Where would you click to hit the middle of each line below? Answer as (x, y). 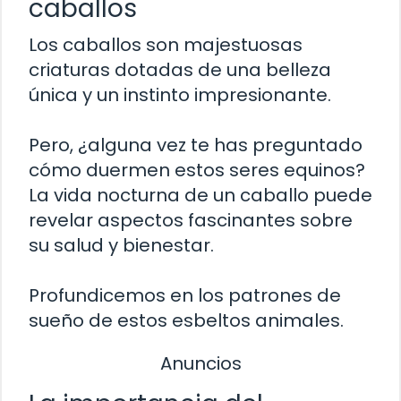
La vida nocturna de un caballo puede (200, 195)
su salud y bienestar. (121, 245)
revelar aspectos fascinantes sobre (191, 220)
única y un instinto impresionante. (180, 94)
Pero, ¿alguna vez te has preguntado (196, 145)
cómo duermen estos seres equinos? (197, 170)
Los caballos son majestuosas (166, 44)
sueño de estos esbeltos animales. (186, 320)
